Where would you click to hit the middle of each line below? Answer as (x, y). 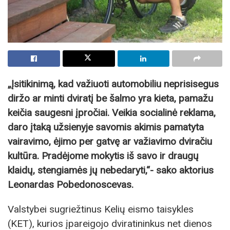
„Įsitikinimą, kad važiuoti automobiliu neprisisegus (113, 84)
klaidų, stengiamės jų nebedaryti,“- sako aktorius (111, 170)
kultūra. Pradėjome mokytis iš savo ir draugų (103, 156)
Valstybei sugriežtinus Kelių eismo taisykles (101, 209)
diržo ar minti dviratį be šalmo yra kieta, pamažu (110, 99)
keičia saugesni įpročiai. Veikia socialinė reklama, (112, 113)
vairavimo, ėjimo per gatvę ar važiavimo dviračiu (110, 142)
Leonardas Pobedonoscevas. (71, 185)
